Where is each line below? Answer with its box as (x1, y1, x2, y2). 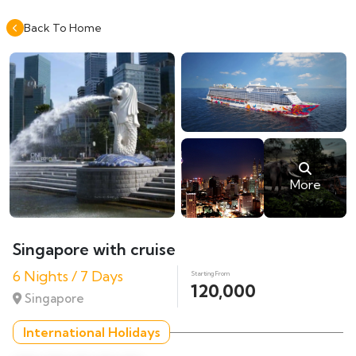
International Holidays (23, 324, 160, 340)
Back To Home (24, 20, 102, 35)
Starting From (191, 269, 230, 277)
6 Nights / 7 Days (13, 267, 123, 285)
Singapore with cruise (13, 239, 176, 259)
